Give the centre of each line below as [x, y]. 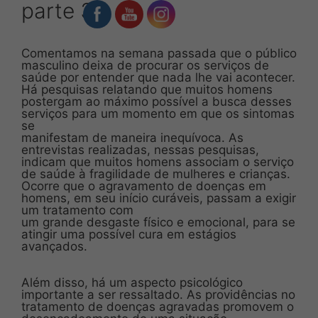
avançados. [54, 246]
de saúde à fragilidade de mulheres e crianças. [156, 174]
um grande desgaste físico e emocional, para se [158, 222]
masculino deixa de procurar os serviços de [145, 65]
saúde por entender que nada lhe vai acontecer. [158, 77]
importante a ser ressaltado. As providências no [158, 294]
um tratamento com [77, 210]
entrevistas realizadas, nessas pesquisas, [140, 149]
